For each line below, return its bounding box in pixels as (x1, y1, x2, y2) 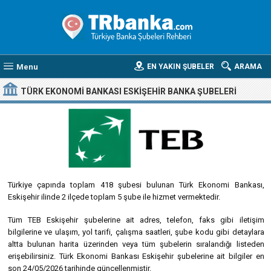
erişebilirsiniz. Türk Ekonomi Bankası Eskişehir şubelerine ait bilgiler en (8, 252, 264, 261)
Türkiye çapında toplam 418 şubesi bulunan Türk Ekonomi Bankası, (8, 180, 264, 189)
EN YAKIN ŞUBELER (147, 62, 214, 71)
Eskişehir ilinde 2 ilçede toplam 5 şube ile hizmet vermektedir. (8, 192, 220, 201)
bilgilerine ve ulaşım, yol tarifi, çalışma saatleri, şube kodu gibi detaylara (8, 227, 264, 237)
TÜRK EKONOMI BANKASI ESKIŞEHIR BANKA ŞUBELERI (21, 87, 237, 96)
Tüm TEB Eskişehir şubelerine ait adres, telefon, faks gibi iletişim (8, 215, 264, 224)
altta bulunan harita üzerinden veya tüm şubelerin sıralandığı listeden (8, 240, 264, 249)
